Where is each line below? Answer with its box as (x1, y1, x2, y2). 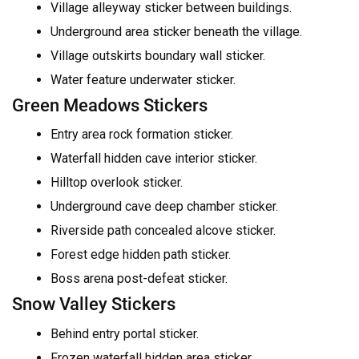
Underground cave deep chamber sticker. (50, 199, 278, 215)
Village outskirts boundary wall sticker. (50, 48, 265, 64)
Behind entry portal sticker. (50, 325, 199, 341)
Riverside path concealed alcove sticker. (50, 223, 276, 239)
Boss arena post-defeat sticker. (50, 271, 228, 287)
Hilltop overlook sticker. (50, 175, 183, 191)
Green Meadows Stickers (12, 95, 208, 116)
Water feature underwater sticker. (50, 72, 236, 88)
